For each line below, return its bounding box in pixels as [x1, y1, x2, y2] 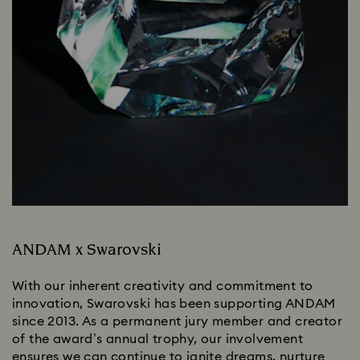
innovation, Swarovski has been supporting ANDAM [12, 297, 336, 311]
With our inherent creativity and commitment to [12, 280, 313, 293]
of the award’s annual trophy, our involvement [12, 333, 303, 346]
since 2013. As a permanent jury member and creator [12, 315, 342, 329]
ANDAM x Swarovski [12, 239, 162, 262]
